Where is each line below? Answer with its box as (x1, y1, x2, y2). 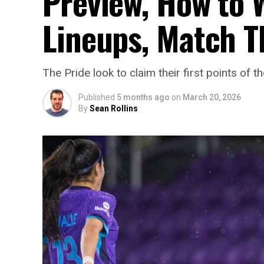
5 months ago (117, 93, 170, 103)
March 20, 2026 (183, 93, 241, 103)
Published (78, 93, 115, 103)
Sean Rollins (90, 104, 138, 114)
